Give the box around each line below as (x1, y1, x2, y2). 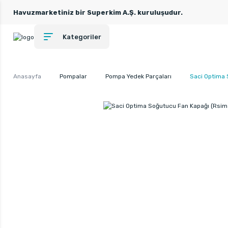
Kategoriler (63, 33, 101, 41)
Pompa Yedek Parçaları (105, 72, 172, 80)
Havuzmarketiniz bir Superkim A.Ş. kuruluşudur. (13, 8, 183, 16)
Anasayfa (13, 72, 41, 80)
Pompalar (60, 72, 87, 80)
